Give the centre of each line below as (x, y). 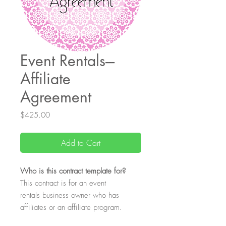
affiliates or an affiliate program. (72, 207)
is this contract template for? (81, 171)
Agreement (56, 97)
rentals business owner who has (70, 195)
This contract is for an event (63, 183)
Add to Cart (81, 143)
